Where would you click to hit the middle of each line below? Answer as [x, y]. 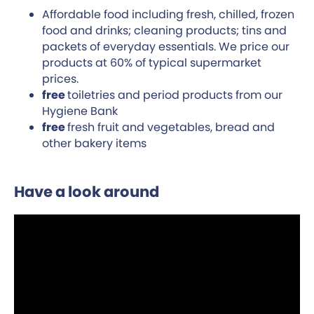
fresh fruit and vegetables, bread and [171, 127]
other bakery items [94, 143]
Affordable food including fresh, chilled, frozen [168, 14]
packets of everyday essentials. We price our [166, 47]
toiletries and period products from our [175, 95]
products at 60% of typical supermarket [152, 63]
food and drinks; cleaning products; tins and [164, 30]
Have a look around [87, 192]
